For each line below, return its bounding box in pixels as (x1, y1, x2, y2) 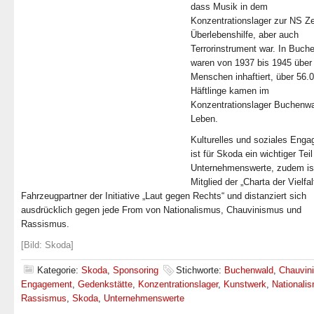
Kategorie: (37, 265, 81, 275)
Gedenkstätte (78, 279, 132, 289)
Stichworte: (176, 265, 224, 275)
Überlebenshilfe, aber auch (191, 29, 299, 40)
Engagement (21, 279, 72, 289)
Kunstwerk (224, 279, 266, 289)
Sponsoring (113, 265, 158, 275)
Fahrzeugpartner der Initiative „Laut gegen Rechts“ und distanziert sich (21, 191, 306, 201)
